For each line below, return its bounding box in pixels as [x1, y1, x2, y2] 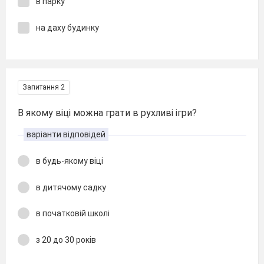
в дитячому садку [36, 182, 106, 192]
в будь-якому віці [36, 156, 103, 166]
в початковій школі [36, 209, 110, 218]
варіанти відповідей [27, 130, 105, 139]
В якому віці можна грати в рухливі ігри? [18, 107, 197, 118]
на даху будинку [36, 22, 99, 32]
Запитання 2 [22, 83, 65, 91]
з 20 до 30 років [36, 235, 96, 245]
